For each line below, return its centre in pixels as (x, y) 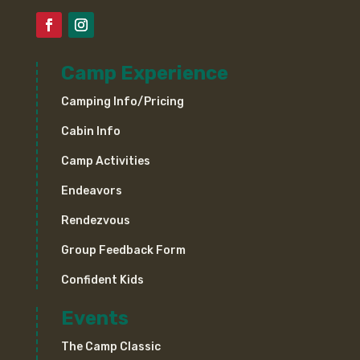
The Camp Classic (110, 346)
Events (94, 318)
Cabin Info (90, 131)
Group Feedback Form (123, 250)
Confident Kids (102, 280)
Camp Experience (144, 73)
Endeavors (91, 190)
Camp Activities (105, 161)
